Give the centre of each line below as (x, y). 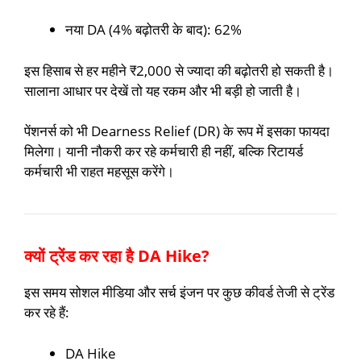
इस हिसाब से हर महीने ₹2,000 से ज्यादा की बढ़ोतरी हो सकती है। (179, 70)
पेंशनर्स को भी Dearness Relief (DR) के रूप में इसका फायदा (177, 131)
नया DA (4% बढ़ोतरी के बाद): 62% (154, 30)
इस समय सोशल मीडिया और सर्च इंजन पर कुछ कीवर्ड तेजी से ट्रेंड (179, 293)
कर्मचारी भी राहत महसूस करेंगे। (99, 172)
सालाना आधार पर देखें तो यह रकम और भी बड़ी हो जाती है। (163, 90)
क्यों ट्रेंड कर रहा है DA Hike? (117, 256)
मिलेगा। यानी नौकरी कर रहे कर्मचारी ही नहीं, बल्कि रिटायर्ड (164, 151)
